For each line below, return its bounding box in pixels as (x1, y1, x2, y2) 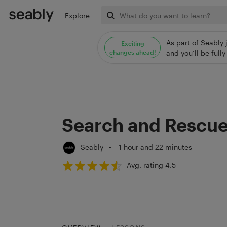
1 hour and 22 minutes (117, 142, 193, 152)
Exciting (121, 39, 144, 47)
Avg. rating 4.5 (127, 161, 176, 170)
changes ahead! (109, 48, 156, 56)
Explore (64, 11, 90, 20)
